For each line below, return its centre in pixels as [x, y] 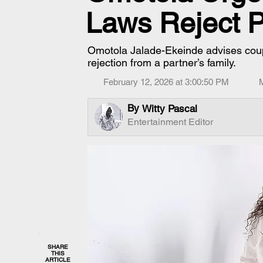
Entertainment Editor [170, 122]
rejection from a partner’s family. [162, 63]
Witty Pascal [170, 109]
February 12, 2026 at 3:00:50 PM [166, 82]
